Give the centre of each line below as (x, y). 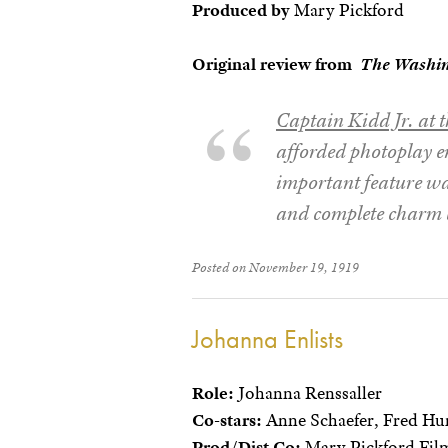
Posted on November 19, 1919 (275, 267)
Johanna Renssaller (308, 393)
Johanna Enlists (267, 339)
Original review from (276, 64)
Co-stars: (227, 420)
